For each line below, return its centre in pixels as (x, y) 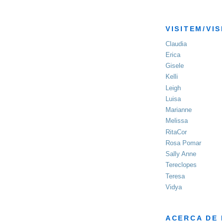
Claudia (176, 44)
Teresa (175, 176)
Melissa (177, 121)
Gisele (175, 66)
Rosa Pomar (183, 143)
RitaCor (176, 132)
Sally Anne (181, 154)
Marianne (179, 110)
